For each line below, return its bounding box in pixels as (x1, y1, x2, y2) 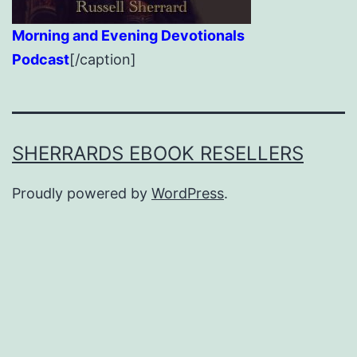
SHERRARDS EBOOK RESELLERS (12, 142, 304, 166)
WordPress (151, 185, 224, 202)
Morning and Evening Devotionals (12, 27, 245, 45)
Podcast (12, 51, 69, 69)
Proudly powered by (12, 185, 151, 202)
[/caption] (69, 51, 136, 69)
